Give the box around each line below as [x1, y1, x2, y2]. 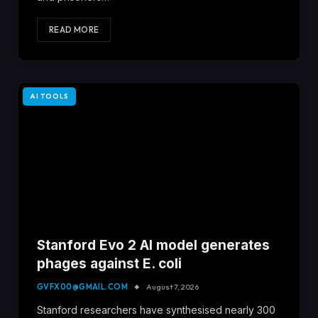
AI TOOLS [30, 92, 69, 102]
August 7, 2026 [146, 281, 199, 292]
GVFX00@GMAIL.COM [37, 281, 128, 292]
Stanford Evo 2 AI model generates [37, 236, 270, 253]
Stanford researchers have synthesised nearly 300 [37, 303, 275, 316]
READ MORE [49, 24, 99, 35]
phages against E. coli [37, 255, 182, 272]
